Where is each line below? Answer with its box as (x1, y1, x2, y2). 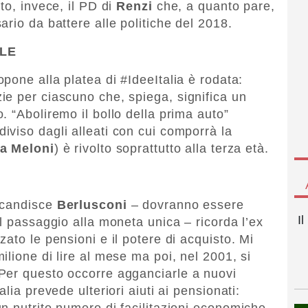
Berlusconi (56, 197, 127, 212)
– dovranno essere (126, 197, 244, 212)
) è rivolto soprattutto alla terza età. (54, 141, 269, 155)
